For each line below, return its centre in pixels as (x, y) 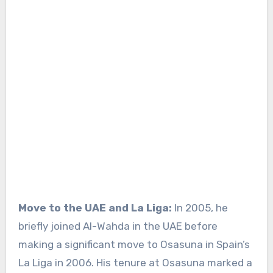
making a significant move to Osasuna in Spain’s (134, 245)
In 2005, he (201, 208)
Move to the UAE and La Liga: (96, 208)
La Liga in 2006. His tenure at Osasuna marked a (135, 263)
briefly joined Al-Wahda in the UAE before (118, 226)
